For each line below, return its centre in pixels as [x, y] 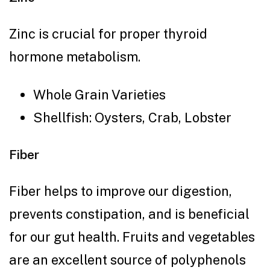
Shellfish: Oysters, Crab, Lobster [132, 117]
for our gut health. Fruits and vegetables [132, 237]
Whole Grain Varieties [101, 94]
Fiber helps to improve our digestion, [121, 191]
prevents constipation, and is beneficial [129, 214]
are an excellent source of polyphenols [127, 259]
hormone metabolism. [75, 56]
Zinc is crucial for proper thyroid [108, 33]
